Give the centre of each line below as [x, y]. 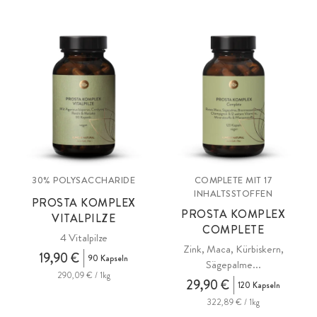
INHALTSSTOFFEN [234, 194]
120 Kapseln [259, 285]
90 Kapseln [108, 258]
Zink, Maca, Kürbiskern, [233, 249]
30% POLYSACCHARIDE [84, 180]
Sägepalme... [233, 265]
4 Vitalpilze [83, 238]
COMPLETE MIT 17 [233, 180]
